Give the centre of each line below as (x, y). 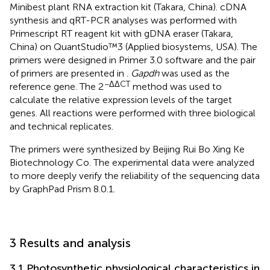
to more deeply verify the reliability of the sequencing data (135, 176)
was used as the (194, 74)
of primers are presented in (68, 74)
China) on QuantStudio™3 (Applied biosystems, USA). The (133, 47)
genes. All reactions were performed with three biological (133, 113)
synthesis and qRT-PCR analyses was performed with (123, 20)
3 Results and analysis (70, 243)
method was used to (176, 87)
